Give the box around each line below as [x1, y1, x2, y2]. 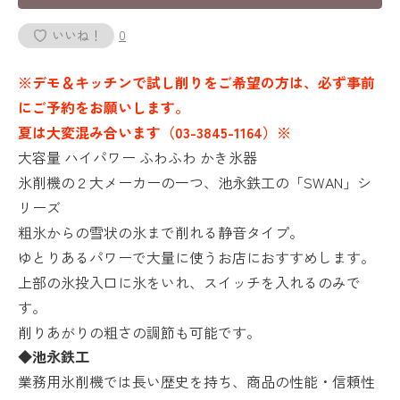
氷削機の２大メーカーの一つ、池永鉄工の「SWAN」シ [18, 171, 371, 193]
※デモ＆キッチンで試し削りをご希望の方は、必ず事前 [18, 71, 375, 93]
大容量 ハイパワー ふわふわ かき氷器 [18, 146, 261, 168]
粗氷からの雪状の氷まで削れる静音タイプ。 [18, 221, 304, 243]
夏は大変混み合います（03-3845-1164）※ [18, 121, 291, 143]
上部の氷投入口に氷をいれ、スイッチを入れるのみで [18, 271, 361, 293]
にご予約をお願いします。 [18, 96, 189, 118]
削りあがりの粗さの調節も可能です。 [18, 321, 261, 343]
